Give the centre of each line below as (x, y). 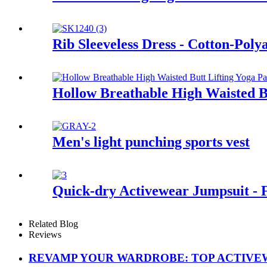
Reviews (45, 234)
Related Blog (53, 223)
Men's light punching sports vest (151, 142)
